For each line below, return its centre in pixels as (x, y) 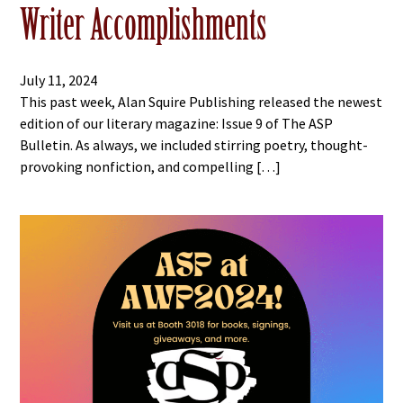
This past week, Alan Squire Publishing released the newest (201, 102)
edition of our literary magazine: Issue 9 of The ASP (177, 124)
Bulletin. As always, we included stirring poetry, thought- (194, 145)
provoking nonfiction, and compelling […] (151, 167)
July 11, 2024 (59, 81)
